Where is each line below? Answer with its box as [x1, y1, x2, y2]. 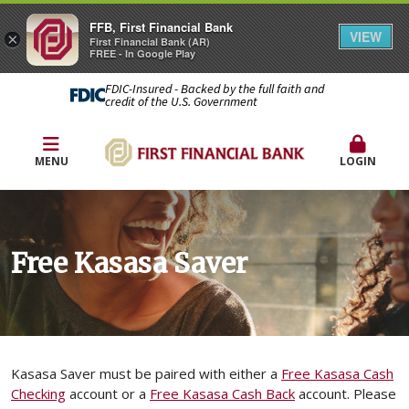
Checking [11, 384, 66, 403]
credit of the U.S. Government [104, 93, 257, 110]
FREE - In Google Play [89, 47, 195, 61]
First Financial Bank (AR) [89, 35, 210, 49]
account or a [66, 384, 150, 403]
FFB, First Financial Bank [89, 18, 233, 37]
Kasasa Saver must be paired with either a [11, 364, 281, 383]
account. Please [295, 384, 396, 403]
